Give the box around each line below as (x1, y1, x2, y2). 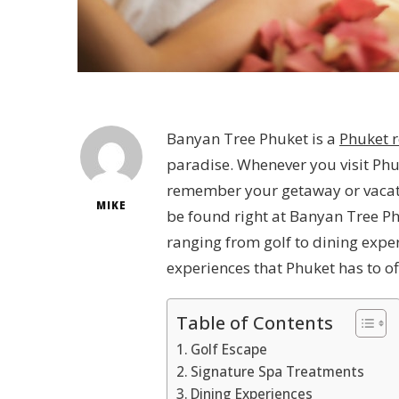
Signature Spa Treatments (191, 362, 365, 380)
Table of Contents (176, 309, 333, 335)
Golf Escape (191, 340, 268, 358)
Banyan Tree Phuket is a (167, 128, 339, 149)
